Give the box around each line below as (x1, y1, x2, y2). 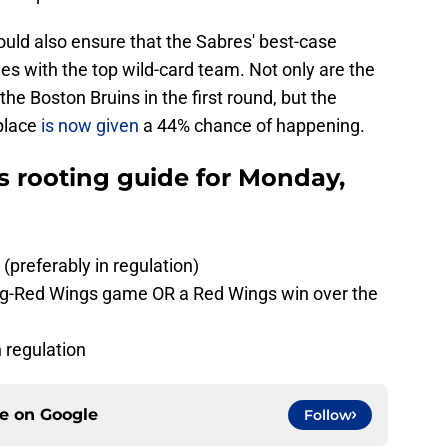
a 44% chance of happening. (143, 115, 365, 137)
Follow (304, 406, 352, 425)
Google (40, 405, 98, 425)
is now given (41, 115, 143, 137)
